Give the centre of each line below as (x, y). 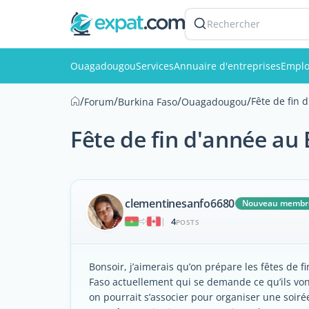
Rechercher (233, 24)
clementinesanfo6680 (180, 203)
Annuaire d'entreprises (227, 66)
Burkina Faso (148, 102)
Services (155, 66)
